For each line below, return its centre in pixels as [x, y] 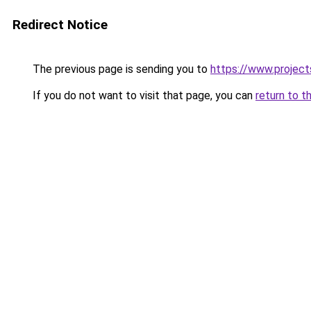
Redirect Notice [60, 25]
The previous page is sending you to [120, 69]
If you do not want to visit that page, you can [143, 95]
